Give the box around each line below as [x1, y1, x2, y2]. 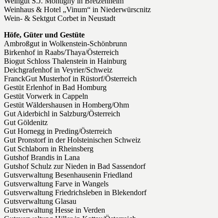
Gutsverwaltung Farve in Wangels [4, 180, 109, 188]
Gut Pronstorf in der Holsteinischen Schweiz [4, 136, 141, 145]
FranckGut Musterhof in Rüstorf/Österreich [4, 74, 137, 83]
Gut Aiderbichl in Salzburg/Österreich [4, 109, 120, 118]
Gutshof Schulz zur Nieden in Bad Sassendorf [4, 162, 145, 171]
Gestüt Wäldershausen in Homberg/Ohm [4, 101, 129, 109]
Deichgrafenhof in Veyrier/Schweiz [4, 66, 112, 74]
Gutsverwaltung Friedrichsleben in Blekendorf [4, 188, 146, 197]
